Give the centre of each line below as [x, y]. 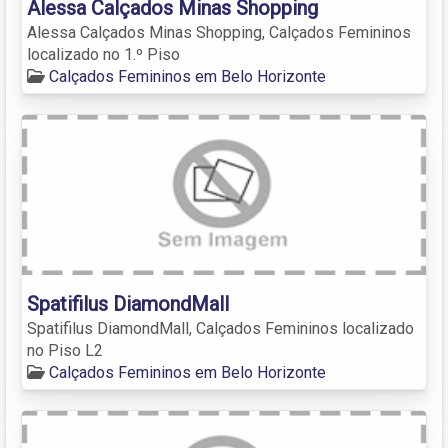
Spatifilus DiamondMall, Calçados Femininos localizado [220, 328]
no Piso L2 [65, 350]
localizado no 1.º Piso [103, 54]
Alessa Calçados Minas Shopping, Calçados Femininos [219, 32]
